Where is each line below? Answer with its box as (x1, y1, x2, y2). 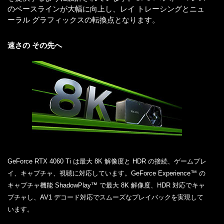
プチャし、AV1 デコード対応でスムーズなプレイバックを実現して (7, 193, 203, 201)
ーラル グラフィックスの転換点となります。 (7, 15, 159, 24)
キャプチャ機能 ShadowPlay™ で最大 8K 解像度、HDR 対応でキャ (7, 181, 205, 189)
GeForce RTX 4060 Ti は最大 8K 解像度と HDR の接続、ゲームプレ (7, 157, 206, 165)
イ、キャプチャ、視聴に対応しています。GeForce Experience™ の (7, 169, 205, 177)
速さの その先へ (7, 40, 62, 50)
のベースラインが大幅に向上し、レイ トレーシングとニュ (7, 4, 204, 13)
